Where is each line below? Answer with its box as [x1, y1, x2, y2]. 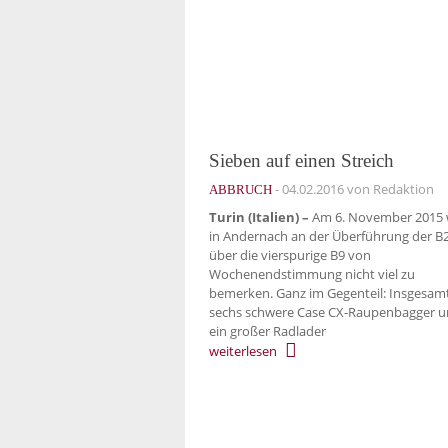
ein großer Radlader [209, 322, 326, 341]
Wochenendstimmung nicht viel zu [209, 265, 415, 284]
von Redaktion [344, 179, 434, 198]
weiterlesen [209, 342, 277, 360]
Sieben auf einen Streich [209, 149, 394, 171]
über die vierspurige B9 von [209, 246, 371, 265]
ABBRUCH [209, 181, 272, 197]
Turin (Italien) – [209, 208, 309, 227]
